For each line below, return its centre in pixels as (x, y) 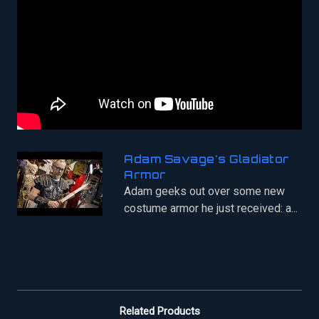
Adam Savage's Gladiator (207, 159)
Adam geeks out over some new (204, 191)
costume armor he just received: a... (211, 208)
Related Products (159, 311)
